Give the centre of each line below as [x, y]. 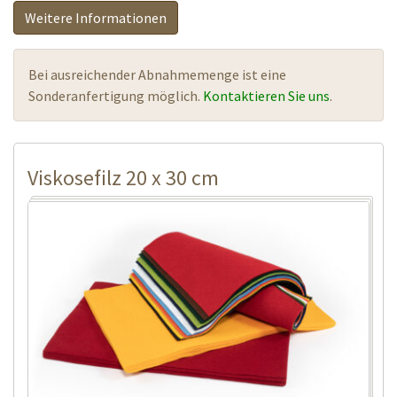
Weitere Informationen [96, 17]
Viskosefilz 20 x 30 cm [123, 177]
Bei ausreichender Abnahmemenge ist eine [157, 74]
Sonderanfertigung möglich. [116, 95]
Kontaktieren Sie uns [266, 95]
